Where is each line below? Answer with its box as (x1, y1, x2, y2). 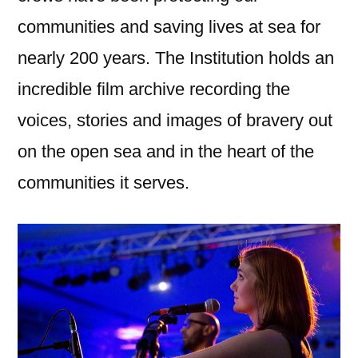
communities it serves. (18, 173, 189, 193)
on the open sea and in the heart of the (18, 141, 314, 162)
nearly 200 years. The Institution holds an (18, 48, 334, 69)
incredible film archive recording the (18, 79, 290, 100)
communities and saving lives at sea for (18, 17, 320, 38)
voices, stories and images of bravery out (18, 110, 332, 131)
